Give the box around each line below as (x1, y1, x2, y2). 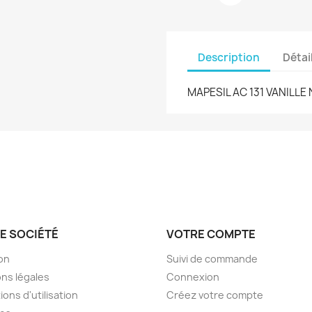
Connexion (166, 270, 219, 283)
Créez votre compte (166, 288, 263, 302)
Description (198, 49, 260, 65)
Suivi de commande (166, 252, 258, 265)
